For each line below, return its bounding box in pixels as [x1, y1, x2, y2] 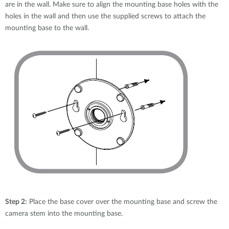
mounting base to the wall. [5, 25, 89, 32]
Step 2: [5, 198, 27, 205]
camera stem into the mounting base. [5, 210, 123, 217]
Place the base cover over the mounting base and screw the [27, 198, 217, 205]
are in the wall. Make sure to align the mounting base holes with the [5, 1, 218, 8]
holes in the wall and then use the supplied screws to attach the [5, 13, 205, 20]
